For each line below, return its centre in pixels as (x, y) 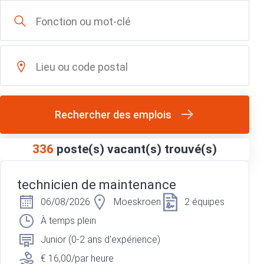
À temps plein (68, 221)
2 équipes (204, 202)
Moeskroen (137, 202)
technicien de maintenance (97, 185)
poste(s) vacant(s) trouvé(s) (137, 149)
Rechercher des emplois (113, 115)
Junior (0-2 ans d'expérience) (100, 240)
